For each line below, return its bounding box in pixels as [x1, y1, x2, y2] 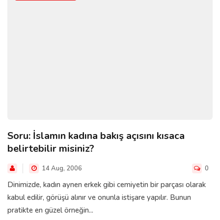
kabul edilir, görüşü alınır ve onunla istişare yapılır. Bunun [7, 192, 191, 202]
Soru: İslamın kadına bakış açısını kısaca [7, 129, 185, 142]
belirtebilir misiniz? [7, 141, 94, 155]
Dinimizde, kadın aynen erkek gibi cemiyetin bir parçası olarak [7, 179, 206, 190]
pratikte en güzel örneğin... [7, 205, 93, 215]
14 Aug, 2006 [40, 164, 82, 173]
